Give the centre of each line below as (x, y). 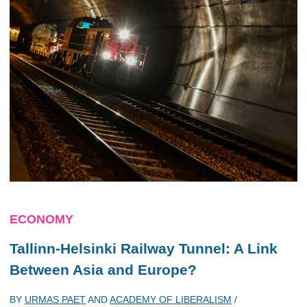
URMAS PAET (55, 299)
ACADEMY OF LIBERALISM (171, 299)
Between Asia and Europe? (103, 270)
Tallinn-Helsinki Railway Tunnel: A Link (144, 248)
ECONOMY (41, 219)
